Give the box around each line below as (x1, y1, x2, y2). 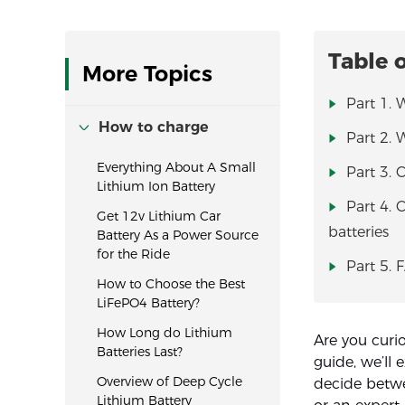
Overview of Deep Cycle (97, 373, 242, 390)
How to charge (99, 118, 209, 136)
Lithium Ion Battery (97, 178, 215, 194)
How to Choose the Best (97, 276, 245, 292)
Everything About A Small (97, 159, 256, 175)
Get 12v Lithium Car (97, 208, 221, 224)
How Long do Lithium (97, 325, 232, 341)
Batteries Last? (97, 344, 183, 360)
